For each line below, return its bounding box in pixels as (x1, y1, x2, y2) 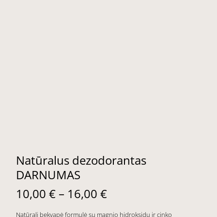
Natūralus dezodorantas (16, 152, 146, 168)
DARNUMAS (16, 166, 80, 183)
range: (107, 198, 140, 215)
